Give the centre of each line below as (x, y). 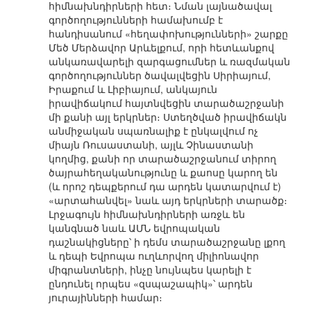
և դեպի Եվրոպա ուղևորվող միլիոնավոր (154, 256)
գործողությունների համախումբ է (136, 20)
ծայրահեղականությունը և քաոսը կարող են (163, 173)
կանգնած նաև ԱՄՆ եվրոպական (134, 228)
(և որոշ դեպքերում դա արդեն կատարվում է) (165, 186)
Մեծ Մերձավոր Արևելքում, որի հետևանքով (161, 48)
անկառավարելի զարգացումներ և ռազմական (169, 61)
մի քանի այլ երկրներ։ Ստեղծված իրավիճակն (168, 117)
